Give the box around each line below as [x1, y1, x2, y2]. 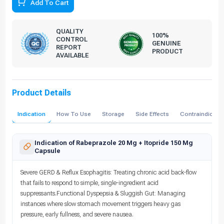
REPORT [56, 43, 81, 51]
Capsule [34, 146, 60, 154]
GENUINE [152, 39, 181, 47]
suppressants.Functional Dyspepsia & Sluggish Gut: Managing [20, 189, 185, 197]
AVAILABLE [56, 51, 89, 59]
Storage [102, 110, 124, 117]
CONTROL [56, 35, 87, 43]
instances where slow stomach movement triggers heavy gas [20, 200, 180, 207]
